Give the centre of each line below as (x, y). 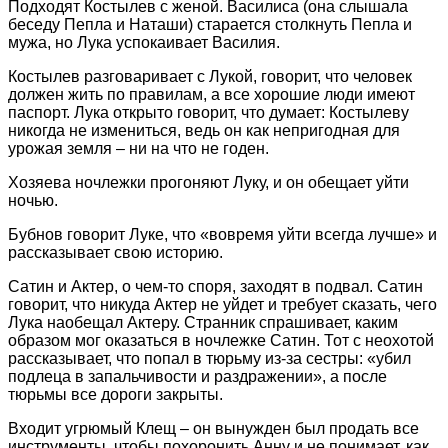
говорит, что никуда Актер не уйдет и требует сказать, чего (222, 304)
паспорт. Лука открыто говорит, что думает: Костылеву (208, 112)
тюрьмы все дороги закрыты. (115, 394)
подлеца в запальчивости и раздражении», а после (197, 376)
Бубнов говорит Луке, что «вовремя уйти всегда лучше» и (222, 234)
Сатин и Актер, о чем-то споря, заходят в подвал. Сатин (215, 286)
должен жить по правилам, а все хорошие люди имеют (211, 94)
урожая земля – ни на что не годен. (138, 148)
